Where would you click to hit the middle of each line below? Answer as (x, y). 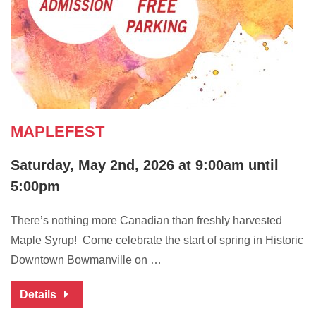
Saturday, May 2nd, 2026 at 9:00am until (145, 165)
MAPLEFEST (57, 132)
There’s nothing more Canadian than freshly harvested (146, 221)
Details (39, 295)
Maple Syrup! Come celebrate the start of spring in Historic (157, 241)
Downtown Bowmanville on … (86, 260)
